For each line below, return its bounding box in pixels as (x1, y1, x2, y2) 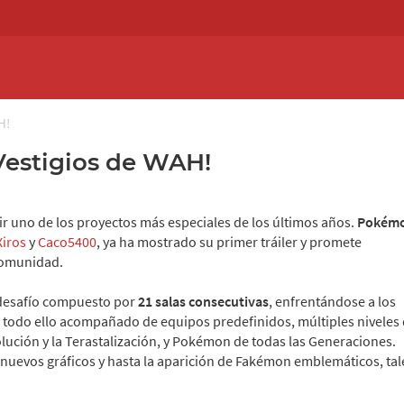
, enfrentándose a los (269, 292, 396, 310)
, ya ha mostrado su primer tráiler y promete (96, 233, 362, 251)
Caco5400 (38, 233, 96, 251)
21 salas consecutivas (138, 292, 269, 310)
